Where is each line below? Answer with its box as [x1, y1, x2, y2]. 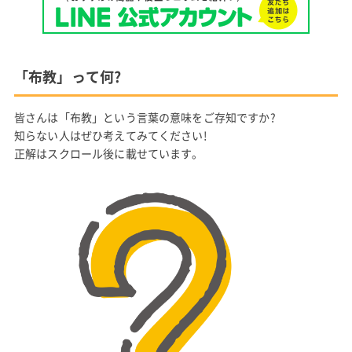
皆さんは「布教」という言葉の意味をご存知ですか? [13, 109, 276, 126]
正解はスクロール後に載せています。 [13, 145, 203, 162]
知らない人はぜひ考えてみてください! [13, 127, 207, 144]
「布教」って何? [13, 66, 122, 88]
